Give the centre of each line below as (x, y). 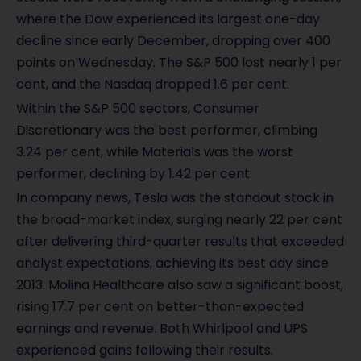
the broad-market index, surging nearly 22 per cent (179, 219)
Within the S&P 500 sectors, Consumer (138, 108)
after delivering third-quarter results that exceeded (180, 241)
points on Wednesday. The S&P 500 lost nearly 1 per (179, 62)
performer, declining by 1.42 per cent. (134, 173)
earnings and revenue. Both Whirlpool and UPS (162, 328)
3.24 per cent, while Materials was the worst (155, 151)
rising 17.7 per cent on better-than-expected (160, 306)
